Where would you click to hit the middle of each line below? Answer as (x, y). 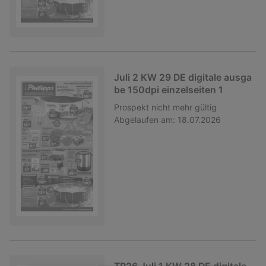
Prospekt (132, 107)
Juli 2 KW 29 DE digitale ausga (183, 77)
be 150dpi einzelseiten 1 (169, 90)
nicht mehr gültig (184, 107)
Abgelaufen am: (145, 119)
